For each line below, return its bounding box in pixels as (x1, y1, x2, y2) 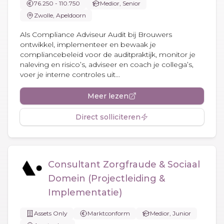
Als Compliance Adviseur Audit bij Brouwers (20, 29, 172, 39)
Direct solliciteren (75, 112, 140, 121)
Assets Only (34, 209, 67, 217)
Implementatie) (48, 186, 122, 198)
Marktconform (87, 209, 130, 217)
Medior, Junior (150, 209, 191, 217)
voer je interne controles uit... (20, 69, 120, 79)
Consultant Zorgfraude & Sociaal (48, 158, 200, 170)
